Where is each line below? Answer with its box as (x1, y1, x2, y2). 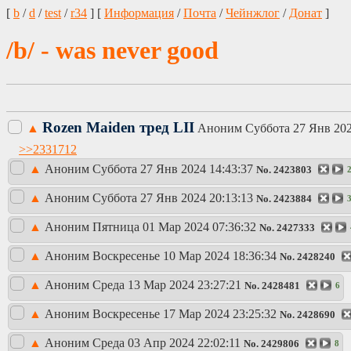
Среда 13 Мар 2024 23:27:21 (92, 278, 241, 292)
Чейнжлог (226, 6, 280, 20)
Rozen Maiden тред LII (42, 119, 194, 136)
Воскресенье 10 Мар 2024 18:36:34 (92, 249, 277, 263)
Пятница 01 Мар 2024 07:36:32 (92, 220, 256, 234)
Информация (104, 6, 174, 20)
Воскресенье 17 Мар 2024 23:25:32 (92, 307, 277, 321)
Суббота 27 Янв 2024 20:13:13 (92, 191, 253, 205)
